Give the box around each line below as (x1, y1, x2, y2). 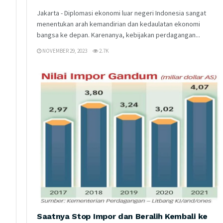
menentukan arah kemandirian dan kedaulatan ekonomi (37, 19, 200, 28)
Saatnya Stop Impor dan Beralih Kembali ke (37, 211, 208, 221)
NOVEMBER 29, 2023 (41, 47, 87, 54)
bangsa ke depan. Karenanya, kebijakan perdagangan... (37, 30, 200, 39)
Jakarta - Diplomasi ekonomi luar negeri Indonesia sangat (37, 8, 206, 17)
